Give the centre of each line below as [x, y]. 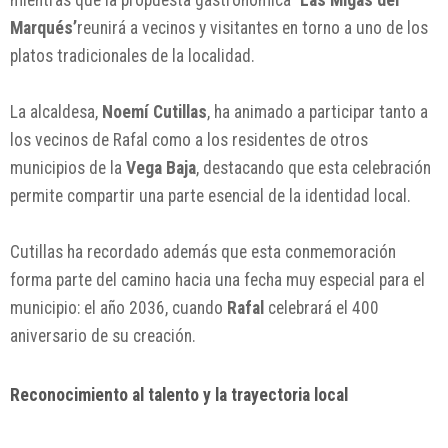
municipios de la [68, 167]
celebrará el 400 [321, 307]
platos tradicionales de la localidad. [132, 55]
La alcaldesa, [56, 111]
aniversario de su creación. [103, 335]
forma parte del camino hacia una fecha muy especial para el [217, 279]
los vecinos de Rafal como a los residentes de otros [189, 139]
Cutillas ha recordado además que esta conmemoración [203, 251]
